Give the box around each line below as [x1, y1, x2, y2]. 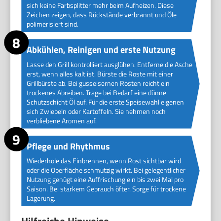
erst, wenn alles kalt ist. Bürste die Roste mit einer [26, 68, 173, 79]
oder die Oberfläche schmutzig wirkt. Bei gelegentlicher [26, 164, 185, 175]
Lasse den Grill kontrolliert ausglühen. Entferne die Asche [26, 59, 192, 70]
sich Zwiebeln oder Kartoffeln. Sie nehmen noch [26, 106, 166, 116]
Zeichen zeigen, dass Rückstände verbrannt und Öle [26, 9, 177, 20]
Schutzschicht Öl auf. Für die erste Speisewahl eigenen [26, 96, 184, 107]
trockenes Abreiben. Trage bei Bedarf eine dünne [26, 87, 166, 98]
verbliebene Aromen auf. [26, 115, 97, 126]
